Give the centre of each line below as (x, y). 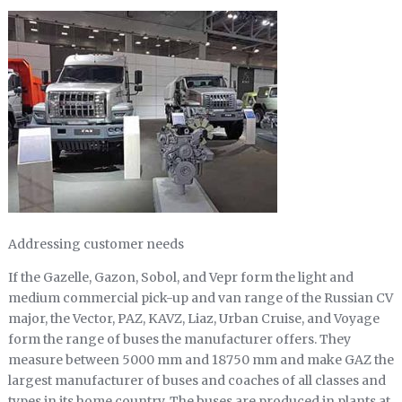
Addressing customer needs (96, 245)
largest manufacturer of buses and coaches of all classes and (197, 381)
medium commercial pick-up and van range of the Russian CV (200, 298)
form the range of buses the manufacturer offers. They (179, 340)
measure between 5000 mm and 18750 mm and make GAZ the (201, 360)
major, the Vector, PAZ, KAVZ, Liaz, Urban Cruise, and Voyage (193, 319)
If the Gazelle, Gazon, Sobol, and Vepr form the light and (180, 278)
